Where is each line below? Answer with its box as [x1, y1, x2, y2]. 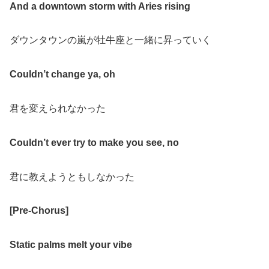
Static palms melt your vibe [10, 240, 132, 250]
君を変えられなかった [10, 103, 106, 113]
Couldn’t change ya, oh [10, 69, 115, 80]
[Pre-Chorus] [10, 205, 68, 216]
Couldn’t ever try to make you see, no [10, 137, 179, 148]
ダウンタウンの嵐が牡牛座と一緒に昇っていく [10, 35, 211, 46]
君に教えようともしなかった [10, 171, 134, 182]
